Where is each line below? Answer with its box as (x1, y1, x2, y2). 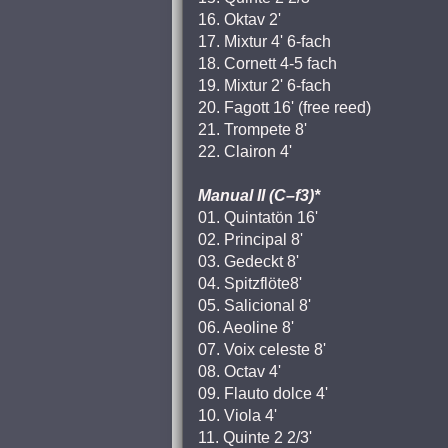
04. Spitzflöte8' (198, 275, 302, 292)
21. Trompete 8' (198, 121, 307, 138)
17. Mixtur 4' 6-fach (198, 33, 331, 50)
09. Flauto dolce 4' (198, 385, 328, 402)
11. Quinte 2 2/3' (198, 429, 312, 446)
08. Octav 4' (198, 363, 281, 380)
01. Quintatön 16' (198, 209, 318, 226)
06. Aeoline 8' (198, 319, 294, 336)
